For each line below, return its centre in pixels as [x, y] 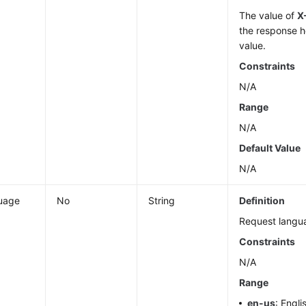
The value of [268, 15]
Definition [262, 200]
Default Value [270, 148]
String [162, 200]
